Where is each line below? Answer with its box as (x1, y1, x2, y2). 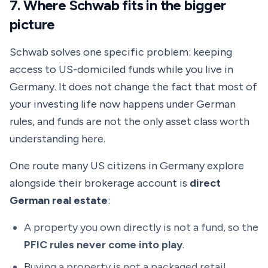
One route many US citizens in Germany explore (10, 159, 244, 172)
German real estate (10, 194, 108, 207)
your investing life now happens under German (10, 98, 236, 111)
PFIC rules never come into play (24, 238, 182, 251)
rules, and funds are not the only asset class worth (10, 115, 249, 128)
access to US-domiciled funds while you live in (10, 63, 233, 76)
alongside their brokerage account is (10, 176, 190, 190)
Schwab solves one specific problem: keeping (10, 45, 232, 59)
